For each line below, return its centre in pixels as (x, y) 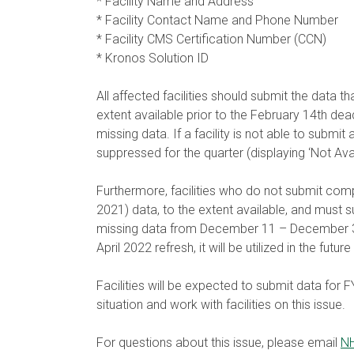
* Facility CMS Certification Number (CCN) (211, 39)
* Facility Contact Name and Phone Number (217, 20)
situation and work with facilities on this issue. (221, 305)
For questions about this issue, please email (218, 343)
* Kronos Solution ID (153, 58)
